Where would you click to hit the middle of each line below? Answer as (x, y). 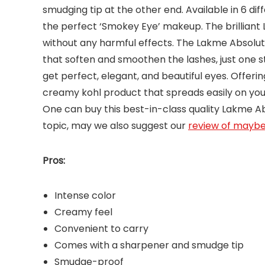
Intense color (85, 195)
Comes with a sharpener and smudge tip (149, 245)
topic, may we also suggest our (115, 126)
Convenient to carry (101, 229)
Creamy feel (83, 212)
